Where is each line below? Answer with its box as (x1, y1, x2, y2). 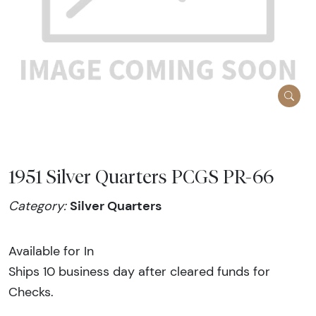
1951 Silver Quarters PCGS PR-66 (8, 165, 274, 188)
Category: (8, 198, 70, 214)
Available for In (8, 243, 94, 259)
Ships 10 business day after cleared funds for (8, 263, 270, 279)
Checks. (8, 284, 54, 300)
